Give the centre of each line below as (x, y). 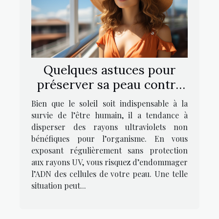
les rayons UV (109, 99)
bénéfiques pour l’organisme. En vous (109, 138)
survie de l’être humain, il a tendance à (109, 115)
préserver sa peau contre (109, 84)
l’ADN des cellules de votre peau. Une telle (109, 174)
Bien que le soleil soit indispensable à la (109, 103)
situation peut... (59, 185)
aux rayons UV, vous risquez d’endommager (109, 162)
